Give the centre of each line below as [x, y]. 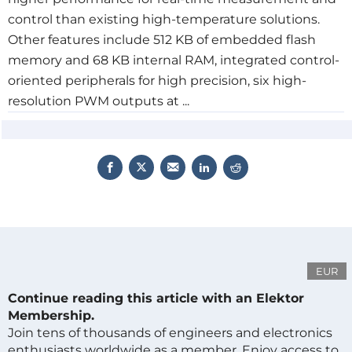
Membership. [51, 315]
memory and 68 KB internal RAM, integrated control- [174, 60]
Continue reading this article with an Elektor [156, 298]
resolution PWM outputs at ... [99, 101]
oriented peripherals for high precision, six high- [157, 81]
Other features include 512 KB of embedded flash [162, 40]
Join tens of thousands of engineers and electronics [170, 333]
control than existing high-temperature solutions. [164, 19]
